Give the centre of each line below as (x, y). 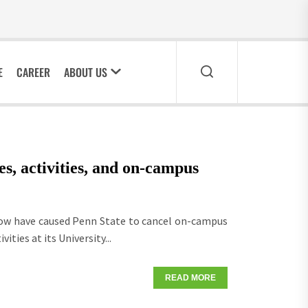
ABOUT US (86, 73)
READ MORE (190, 278)
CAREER (34, 73)
